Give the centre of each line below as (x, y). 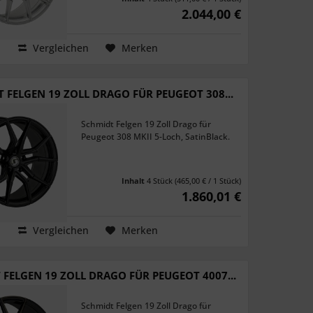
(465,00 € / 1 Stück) (208, 180)
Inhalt (134, 180)
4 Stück (161, 180)
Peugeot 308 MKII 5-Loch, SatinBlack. (156, 136)
